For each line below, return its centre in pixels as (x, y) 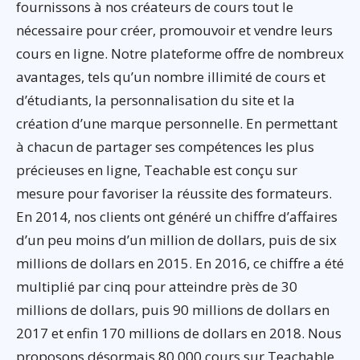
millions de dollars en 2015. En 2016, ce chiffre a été (180, 263)
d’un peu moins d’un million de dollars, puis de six (176, 239)
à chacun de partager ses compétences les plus (165, 146)
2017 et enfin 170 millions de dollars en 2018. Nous (179, 333)
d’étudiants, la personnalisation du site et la (155, 100)
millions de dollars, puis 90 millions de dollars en (173, 309)
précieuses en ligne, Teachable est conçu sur (157, 170)
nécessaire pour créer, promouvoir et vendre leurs (174, 30)
